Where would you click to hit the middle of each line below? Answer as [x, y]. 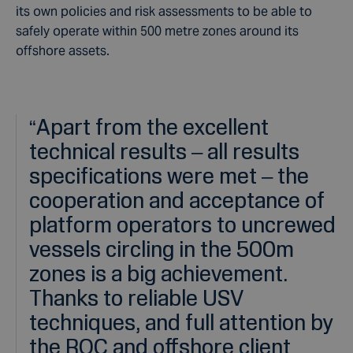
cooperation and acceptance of [177, 200]
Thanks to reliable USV [136, 297]
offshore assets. [63, 51]
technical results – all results [164, 151]
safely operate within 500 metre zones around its [157, 31]
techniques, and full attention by [181, 322]
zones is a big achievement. [158, 273]
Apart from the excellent [152, 126]
